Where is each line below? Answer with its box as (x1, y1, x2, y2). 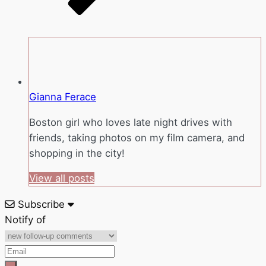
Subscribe (18, 198, 65, 211)
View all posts (29, 172, 94, 185)
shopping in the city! (29, 147, 125, 159)
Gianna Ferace (29, 90, 96, 103)
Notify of (5, 214, 46, 226)
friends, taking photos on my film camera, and (29, 131, 245, 144)
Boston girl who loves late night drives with (29, 116, 232, 128)
